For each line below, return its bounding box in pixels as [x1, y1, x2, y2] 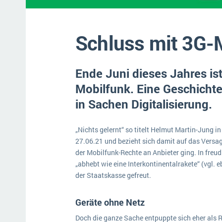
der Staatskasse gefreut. [75, 170, 153, 180]
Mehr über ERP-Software [30, 9, 106, 18]
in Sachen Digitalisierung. [75, 96, 212, 112]
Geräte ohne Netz [75, 196, 147, 208]
